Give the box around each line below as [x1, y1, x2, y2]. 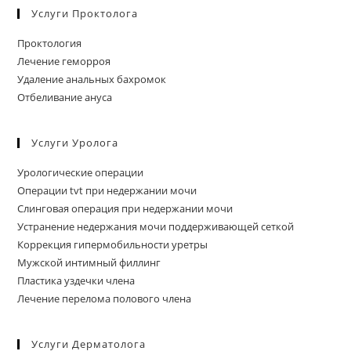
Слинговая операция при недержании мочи [17, 201, 233, 215]
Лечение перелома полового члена [17, 291, 192, 306]
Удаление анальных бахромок [17, 71, 167, 86]
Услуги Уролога [31, 135, 119, 150]
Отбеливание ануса [17, 89, 113, 104]
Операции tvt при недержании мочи [17, 183, 197, 197]
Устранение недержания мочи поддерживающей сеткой [17, 219, 295, 233]
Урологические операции [17, 165, 144, 179]
